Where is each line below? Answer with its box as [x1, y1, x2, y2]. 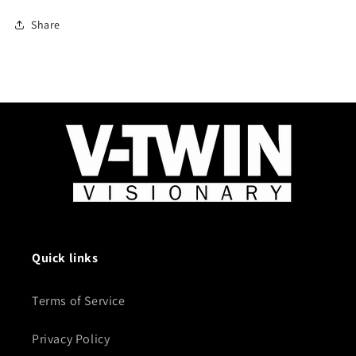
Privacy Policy [32, 331, 110, 348]
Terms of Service [32, 292, 126, 310]
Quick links [32, 250, 99, 267]
